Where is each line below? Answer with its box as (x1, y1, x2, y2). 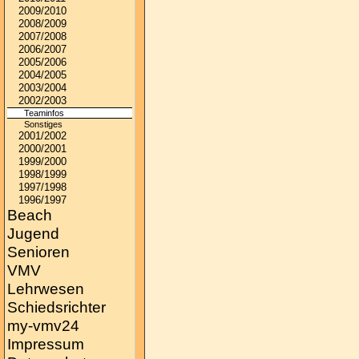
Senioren (7, 244, 70, 260)
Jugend (7, 225, 59, 242)
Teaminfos (24, 108, 64, 118)
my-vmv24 (7, 317, 79, 334)
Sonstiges (24, 119, 63, 129)
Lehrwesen (7, 280, 84, 297)
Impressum (7, 336, 84, 353)
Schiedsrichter (7, 299, 106, 316)
